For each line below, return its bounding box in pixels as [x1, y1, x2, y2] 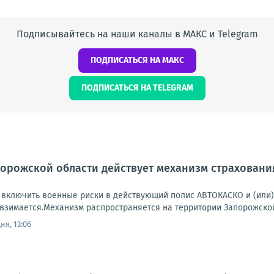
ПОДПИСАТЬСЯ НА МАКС [90, 55, 184, 66]
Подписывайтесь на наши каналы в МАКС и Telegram [16, 28, 258, 40]
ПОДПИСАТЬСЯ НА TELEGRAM [81, 83, 193, 94]
